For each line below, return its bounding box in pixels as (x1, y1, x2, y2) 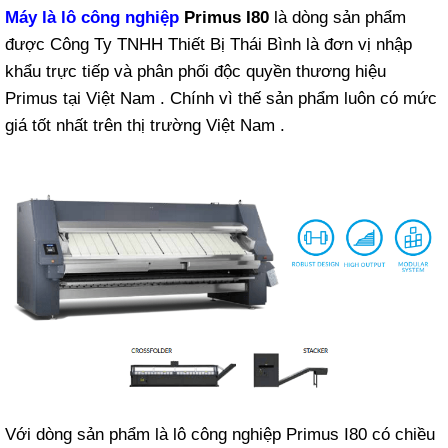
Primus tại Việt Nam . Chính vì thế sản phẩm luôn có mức (5, 88, 437, 108)
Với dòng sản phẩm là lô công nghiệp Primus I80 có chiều (5, 424, 435, 444)
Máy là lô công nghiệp (5, 7, 179, 27)
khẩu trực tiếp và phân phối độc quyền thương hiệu (5, 61, 386, 81)
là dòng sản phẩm (269, 7, 406, 27)
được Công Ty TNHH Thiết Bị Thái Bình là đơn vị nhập (5, 34, 412, 54)
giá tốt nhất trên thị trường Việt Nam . (5, 115, 285, 135)
